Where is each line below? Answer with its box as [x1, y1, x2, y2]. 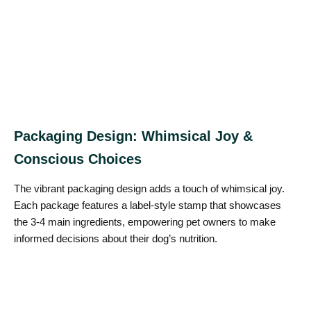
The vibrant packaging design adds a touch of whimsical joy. [14, 182, 285, 194]
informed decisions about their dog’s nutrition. [14, 232, 217, 244]
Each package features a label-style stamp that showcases [14, 199, 281, 211]
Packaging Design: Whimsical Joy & [14, 128, 253, 144]
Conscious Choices [14, 151, 142, 167]
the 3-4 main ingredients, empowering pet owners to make [14, 215, 276, 228]
